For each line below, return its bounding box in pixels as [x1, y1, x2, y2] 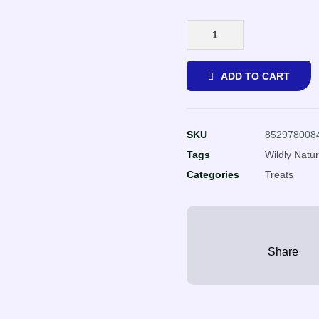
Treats [265, 168, 294, 180]
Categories [187, 168, 240, 180]
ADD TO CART [221, 70, 291, 82]
